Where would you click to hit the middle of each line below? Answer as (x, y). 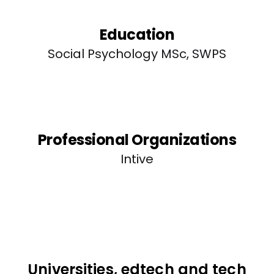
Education (137, 35)
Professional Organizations (137, 140)
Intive (137, 159)
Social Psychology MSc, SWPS (137, 54)
